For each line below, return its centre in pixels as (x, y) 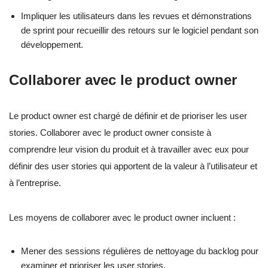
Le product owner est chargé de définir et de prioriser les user (128, 116)
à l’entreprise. (35, 183)
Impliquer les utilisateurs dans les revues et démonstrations (136, 16)
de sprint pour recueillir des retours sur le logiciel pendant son (140, 31)
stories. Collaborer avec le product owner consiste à (110, 133)
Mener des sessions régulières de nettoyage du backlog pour (140, 251)
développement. (52, 45)
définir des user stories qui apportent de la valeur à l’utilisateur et (133, 166)
